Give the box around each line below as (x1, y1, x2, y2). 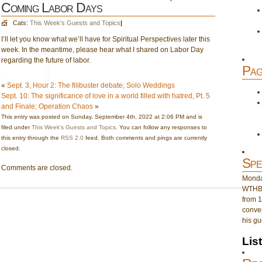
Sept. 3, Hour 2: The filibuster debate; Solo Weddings (7, 81, 175, 89)
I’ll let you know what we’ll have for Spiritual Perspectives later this (1, 35, 210, 43)
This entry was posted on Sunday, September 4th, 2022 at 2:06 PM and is (1, 113, 202, 120)
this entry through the (1, 135, 61, 141)
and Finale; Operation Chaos (1, 102, 93, 111)
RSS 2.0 (61, 135, 84, 141)
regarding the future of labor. (1, 56, 91, 64)
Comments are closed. (1, 164, 73, 172)
